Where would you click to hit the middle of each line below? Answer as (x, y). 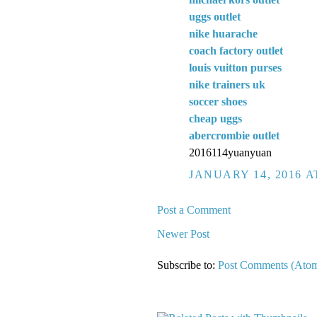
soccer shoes (218, 102)
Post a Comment (194, 210)
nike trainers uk (227, 85)
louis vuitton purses (235, 68)
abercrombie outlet (234, 136)
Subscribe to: (188, 265)
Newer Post (183, 234)
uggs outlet (215, 17)
